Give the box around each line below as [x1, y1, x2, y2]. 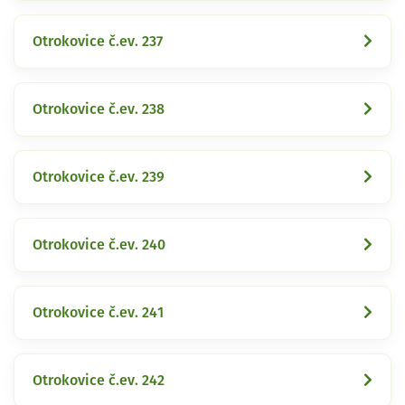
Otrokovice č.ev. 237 [33, 33, 163, 49]
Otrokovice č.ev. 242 [33, 372, 165, 388]
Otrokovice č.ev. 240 [33, 237, 165, 252]
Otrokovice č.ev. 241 [33, 305, 164, 320]
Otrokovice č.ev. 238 [33, 101, 165, 117]
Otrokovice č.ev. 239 [33, 169, 165, 184]
